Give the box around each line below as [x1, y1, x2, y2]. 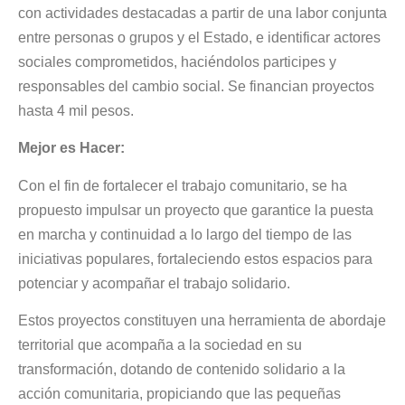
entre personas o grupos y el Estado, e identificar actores [18, 29, 381, 45]
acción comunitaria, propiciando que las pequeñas [18, 385, 341, 401]
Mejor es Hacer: [18, 140, 125, 156]
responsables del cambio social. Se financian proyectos [18, 78, 374, 94]
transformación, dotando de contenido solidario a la [18, 361, 345, 377]
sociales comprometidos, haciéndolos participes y [18, 53, 336, 70]
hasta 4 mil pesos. [18, 102, 134, 118]
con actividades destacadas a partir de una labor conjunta [18, 5, 387, 21]
